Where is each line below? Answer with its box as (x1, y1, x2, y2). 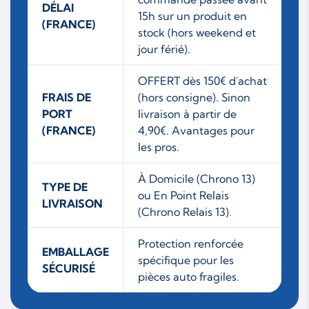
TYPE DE (42, 179, 88, 194)
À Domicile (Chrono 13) (138, 171, 255, 186)
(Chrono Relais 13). (138, 204, 232, 219)
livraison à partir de (138, 106, 237, 121)
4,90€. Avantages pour (138, 123, 255, 137)
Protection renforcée (138, 236, 243, 250)
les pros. (138, 139, 179, 154)
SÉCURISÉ (42, 261, 95, 275)
